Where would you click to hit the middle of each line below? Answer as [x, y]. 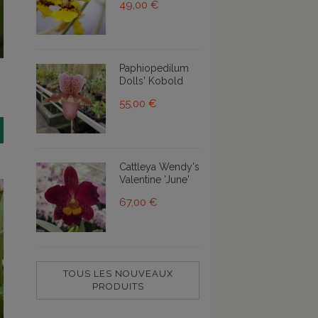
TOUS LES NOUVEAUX [118, 273]
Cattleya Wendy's [159, 166]
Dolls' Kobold [151, 81]
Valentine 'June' [154, 179]
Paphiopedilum [154, 68]
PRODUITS [118, 286]
